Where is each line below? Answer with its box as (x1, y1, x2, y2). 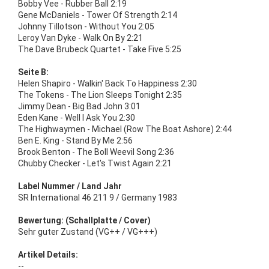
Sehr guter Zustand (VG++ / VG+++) (18, 226, 157, 237)
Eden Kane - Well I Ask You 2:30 (18, 112, 135, 122)
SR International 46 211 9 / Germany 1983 (18, 192, 177, 202)
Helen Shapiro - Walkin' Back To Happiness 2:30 (18, 78, 197, 88)
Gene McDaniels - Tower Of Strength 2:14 (18, 10, 177, 20)
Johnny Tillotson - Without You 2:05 (18, 21, 154, 31)
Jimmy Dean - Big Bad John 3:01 (18, 101, 141, 111)
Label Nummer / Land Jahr (18, 181, 122, 191)
